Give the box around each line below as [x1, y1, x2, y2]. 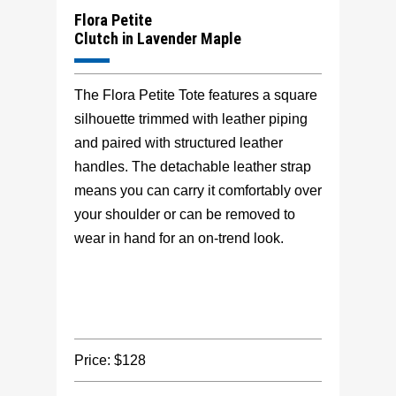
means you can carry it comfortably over [74, 183, 322, 199]
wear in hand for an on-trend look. [74, 231, 284, 247]
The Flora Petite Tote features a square [74, 88, 317, 103]
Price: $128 [74, 353, 146, 369]
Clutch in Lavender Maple [74, 29, 241, 49]
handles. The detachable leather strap [74, 159, 311, 175]
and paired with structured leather [74, 135, 283, 151]
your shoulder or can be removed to [74, 207, 295, 223]
